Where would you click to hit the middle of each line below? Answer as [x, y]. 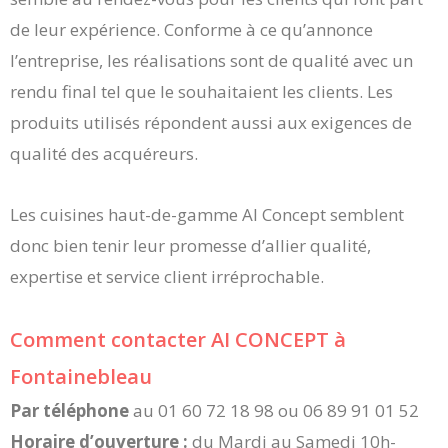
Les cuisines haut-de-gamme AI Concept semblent [207, 214]
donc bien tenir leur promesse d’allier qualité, [190, 245]
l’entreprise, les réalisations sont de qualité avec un [211, 60]
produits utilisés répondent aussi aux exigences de [211, 122]
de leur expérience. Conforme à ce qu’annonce [191, 29]
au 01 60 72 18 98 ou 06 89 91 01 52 [274, 411]
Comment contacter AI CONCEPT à [178, 340]
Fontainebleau [81, 377]
